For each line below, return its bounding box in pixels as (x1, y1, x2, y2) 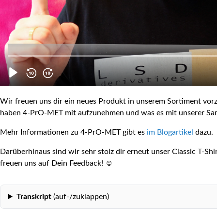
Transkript (16, 193, 51, 201)
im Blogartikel (147, 128, 193, 136)
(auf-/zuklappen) (51, 193, 109, 201)
